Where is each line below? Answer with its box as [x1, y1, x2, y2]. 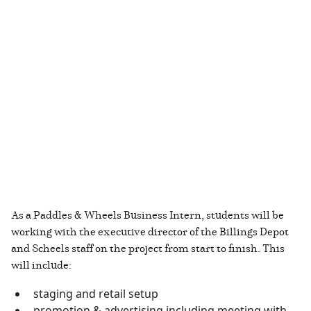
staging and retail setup [33, 286, 158, 302]
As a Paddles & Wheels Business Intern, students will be [11, 207, 284, 223]
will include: [11, 257, 74, 273]
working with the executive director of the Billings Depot [11, 224, 289, 239]
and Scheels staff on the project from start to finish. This [11, 240, 285, 256]
